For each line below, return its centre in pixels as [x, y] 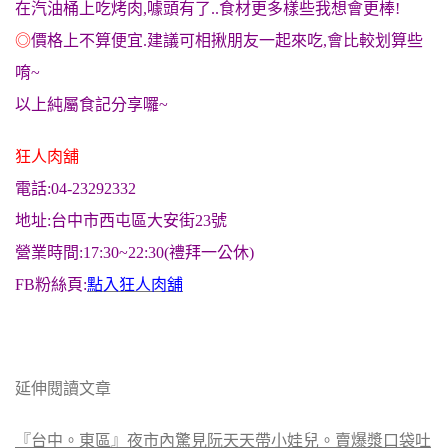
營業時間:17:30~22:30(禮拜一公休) [134, 252]
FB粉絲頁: [51, 284]
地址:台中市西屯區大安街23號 [121, 220]
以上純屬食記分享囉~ [91, 104]
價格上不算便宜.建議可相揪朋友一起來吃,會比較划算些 [227, 40]
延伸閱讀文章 [63, 388]
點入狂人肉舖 [135, 284]
